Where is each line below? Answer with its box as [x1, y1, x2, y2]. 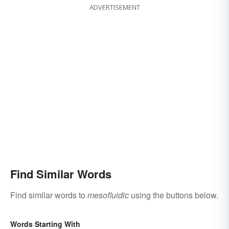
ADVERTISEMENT [89, 3, 140, 12]
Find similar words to [10, 189, 87, 201]
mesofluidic [87, 189, 129, 201]
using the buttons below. [129, 189, 218, 201]
